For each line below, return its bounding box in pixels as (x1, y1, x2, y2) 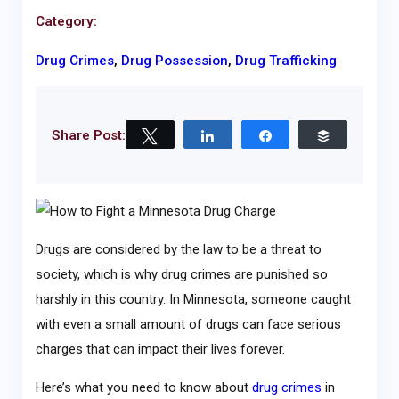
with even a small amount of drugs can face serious (35, 316, 341, 333)
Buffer (341, 128, 376, 142)
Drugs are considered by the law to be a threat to (35, 241, 322, 258)
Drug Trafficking (234, 52, 337, 69)
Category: (35, 13, 97, 30)
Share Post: (52, 126, 126, 143)
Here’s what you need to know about (35, 379, 252, 396)
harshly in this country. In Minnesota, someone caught (35, 291, 351, 308)
